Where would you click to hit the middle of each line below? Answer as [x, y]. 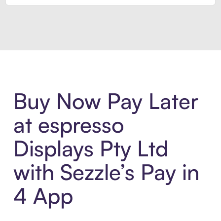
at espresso [69, 125]
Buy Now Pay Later [106, 101]
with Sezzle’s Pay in [106, 172]
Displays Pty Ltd [91, 148]
